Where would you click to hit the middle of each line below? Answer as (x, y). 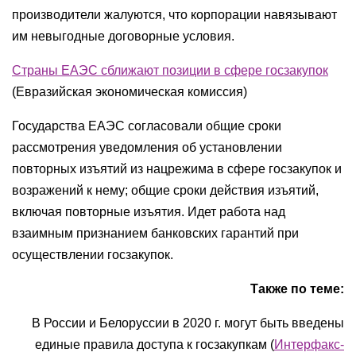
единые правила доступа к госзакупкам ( (155, 344)
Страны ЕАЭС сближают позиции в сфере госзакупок (170, 70)
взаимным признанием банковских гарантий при (155, 233)
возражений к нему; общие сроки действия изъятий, (165, 190)
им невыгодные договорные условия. (123, 36)
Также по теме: (297, 289)
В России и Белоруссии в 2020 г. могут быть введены (188, 323)
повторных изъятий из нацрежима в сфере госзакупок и (177, 169)
